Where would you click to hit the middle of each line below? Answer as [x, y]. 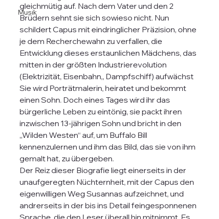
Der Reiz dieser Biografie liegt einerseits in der [104, 170]
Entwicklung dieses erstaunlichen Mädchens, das [109, 53]
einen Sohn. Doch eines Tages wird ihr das [96, 100]
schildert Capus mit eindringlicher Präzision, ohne [109, 29]
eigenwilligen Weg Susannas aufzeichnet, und [103, 194]
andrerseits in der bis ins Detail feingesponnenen [109, 205]
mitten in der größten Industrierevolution [94, 65]
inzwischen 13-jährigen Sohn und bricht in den [101, 123]
